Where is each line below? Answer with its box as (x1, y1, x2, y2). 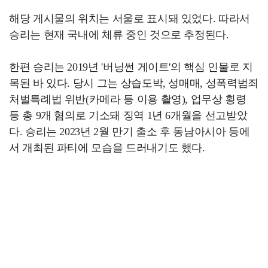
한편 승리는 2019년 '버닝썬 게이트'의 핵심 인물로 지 (9, 61, 253, 73)
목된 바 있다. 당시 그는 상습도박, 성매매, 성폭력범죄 (9, 77, 258, 89)
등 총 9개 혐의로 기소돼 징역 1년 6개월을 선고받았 (9, 109, 248, 121)
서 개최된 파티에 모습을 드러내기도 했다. (9, 142, 205, 154)
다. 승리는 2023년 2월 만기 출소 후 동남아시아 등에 (9, 126, 250, 138)
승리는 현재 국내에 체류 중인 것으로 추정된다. (9, 29, 229, 41)
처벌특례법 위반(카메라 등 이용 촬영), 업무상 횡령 (9, 93, 246, 105)
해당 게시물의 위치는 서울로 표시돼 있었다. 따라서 (9, 13, 250, 25)
